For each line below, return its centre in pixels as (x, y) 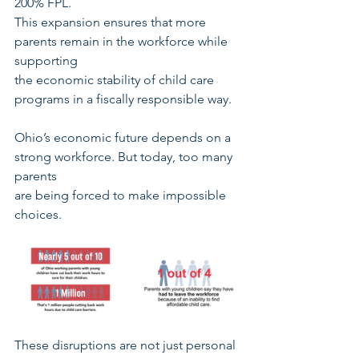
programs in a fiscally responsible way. (123, 99)
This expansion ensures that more (112, 22)
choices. (38, 214)
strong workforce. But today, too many (125, 157)
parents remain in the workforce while (123, 41)
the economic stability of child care (116, 80)
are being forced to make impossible (122, 195)
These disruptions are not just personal (127, 345)
